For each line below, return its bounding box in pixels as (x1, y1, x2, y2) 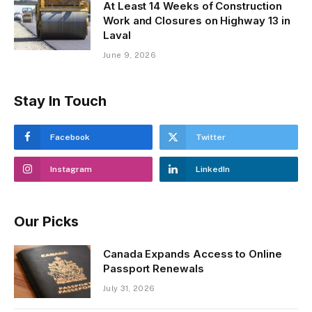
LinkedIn (196, 164, 230, 175)
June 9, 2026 (103, 51, 156, 60)
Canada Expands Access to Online (103, 247, 282, 261)
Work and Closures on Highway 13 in (103, 14, 290, 28)
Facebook (50, 132, 90, 143)
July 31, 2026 (103, 284, 155, 293)
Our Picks (14, 213, 79, 231)
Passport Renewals (103, 262, 204, 276)
